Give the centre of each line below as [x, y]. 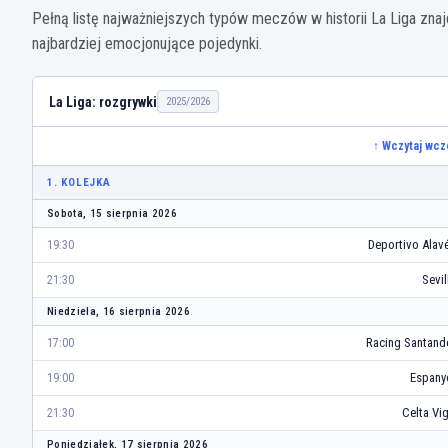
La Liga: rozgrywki [103, 101]
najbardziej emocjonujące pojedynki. [147, 44]
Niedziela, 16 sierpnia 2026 [118, 312]
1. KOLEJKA [79, 183]
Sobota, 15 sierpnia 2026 [112, 214]
